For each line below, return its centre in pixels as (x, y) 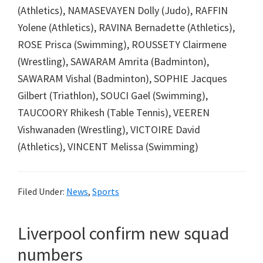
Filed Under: (42, 191)
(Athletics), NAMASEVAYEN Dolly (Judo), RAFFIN (123, 10)
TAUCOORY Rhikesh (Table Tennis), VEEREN (114, 112)
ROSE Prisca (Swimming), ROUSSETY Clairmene (122, 44)
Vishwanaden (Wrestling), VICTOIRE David (109, 129)
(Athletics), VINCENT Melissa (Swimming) (108, 146)
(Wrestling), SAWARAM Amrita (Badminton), (113, 61)
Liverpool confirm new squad (123, 233)
